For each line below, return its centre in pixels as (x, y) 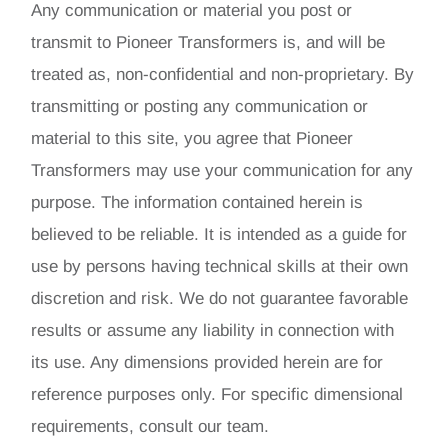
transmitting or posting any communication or (200, 106)
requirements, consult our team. (150, 426)
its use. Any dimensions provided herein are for (207, 362)
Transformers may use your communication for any (222, 170)
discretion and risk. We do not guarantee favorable (220, 298)
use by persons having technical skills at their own (220, 266)
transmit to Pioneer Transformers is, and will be (208, 42)
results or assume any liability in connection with (213, 330)
